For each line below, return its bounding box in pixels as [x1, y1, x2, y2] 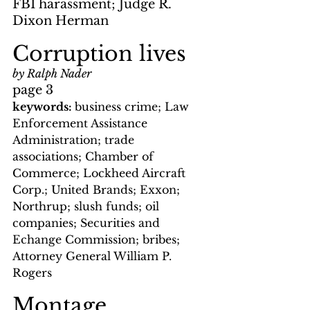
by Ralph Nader [12, 66, 91, 81]
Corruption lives [12, 41, 186, 67]
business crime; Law [75, 100, 192, 114]
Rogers [12, 266, 52, 280]
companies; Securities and [12, 216, 163, 230]
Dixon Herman [12, 13, 109, 29]
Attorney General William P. [12, 249, 175, 264]
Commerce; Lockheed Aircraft [12, 166, 189, 181]
